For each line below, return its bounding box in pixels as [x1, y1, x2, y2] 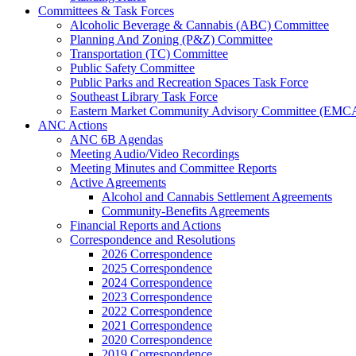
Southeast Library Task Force [70, 90, 218, 104]
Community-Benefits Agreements [102, 204, 269, 219]
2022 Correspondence [102, 304, 212, 319]
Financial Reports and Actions [70, 219, 221, 233]
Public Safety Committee [70, 61, 195, 75]
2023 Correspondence [102, 290, 212, 304]
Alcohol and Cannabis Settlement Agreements [102, 190, 332, 204]
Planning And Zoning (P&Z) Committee [70, 33, 273, 47]
